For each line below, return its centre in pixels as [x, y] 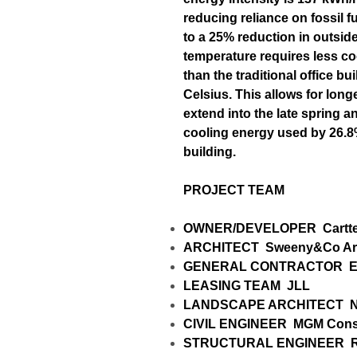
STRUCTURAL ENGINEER [264, 343]
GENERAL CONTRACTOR [263, 266]
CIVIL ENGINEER [235, 324]
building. [210, 151]
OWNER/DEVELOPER [250, 228]
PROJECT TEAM [234, 190]
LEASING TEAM [232, 285]
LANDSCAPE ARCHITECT [263, 304]
